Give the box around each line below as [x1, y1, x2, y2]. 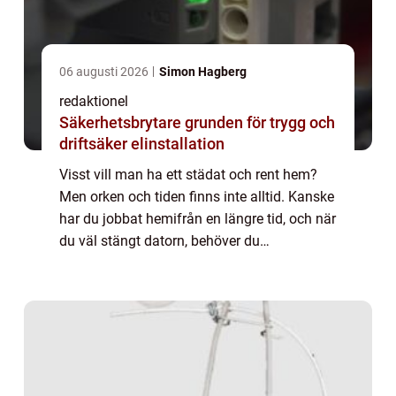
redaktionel [59, 93, 128, 110]
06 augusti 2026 [59, 65, 151, 80]
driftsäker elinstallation [59, 134, 225, 154]
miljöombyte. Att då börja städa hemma [59, 255, 307, 272]
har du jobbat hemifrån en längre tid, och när [59, 210, 336, 228]
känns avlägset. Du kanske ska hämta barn [59, 277, 328, 294]
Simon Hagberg [159, 65, 247, 80]
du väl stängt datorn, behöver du [59, 232, 260, 250]
